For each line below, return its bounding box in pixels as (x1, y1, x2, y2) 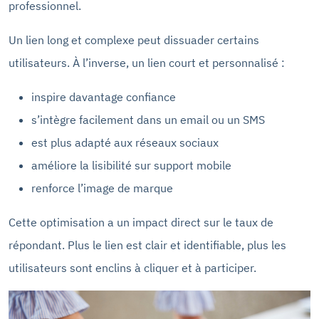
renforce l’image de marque (31, 181, 173, 196)
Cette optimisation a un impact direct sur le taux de (9, 215, 273, 230)
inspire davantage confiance (31, 90, 176, 105)
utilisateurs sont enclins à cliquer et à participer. (9, 261, 256, 276)
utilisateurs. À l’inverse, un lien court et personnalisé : (9, 56, 285, 70)
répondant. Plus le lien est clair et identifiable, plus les (9, 238, 286, 253)
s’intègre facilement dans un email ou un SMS (31, 113, 265, 127)
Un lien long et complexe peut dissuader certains (9, 33, 259, 48)
